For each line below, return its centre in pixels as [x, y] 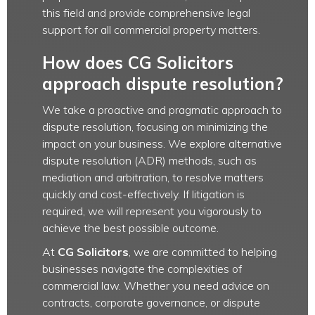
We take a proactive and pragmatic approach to [162, 110]
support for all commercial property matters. [151, 30]
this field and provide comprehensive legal [146, 13]
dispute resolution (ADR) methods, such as [149, 160]
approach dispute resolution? [163, 84]
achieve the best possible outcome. [130, 228]
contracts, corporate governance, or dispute [151, 302]
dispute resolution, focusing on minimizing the [155, 127]
